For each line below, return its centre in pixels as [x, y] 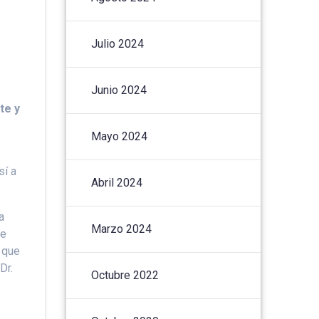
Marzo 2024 [122, 229]
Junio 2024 [119, 90]
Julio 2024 [118, 43]
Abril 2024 [117, 182]
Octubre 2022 [125, 275]
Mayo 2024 [120, 136]
